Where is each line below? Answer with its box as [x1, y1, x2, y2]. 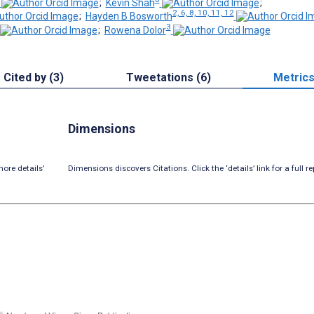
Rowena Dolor [104, 24, 166, 36]
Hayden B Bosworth [85, 11, 172, 22]
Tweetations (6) [125, 70, 211, 84]
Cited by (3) [3, 70, 64, 84]
